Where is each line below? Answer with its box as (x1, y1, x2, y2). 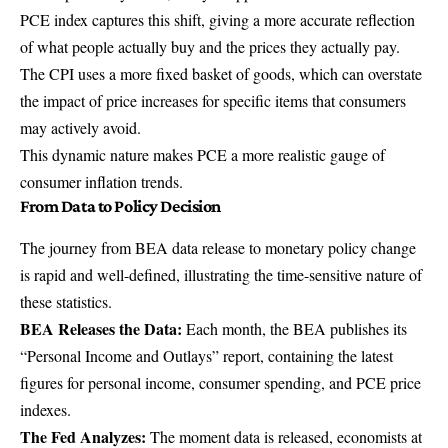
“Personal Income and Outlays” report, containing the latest (20, 344, 393, 366)
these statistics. (20, 290, 112, 312)
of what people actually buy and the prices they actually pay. (20, 35, 400, 57)
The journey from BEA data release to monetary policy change (20, 236, 416, 258)
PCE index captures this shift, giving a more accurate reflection (20, 8, 415, 30)
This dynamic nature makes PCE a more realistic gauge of (20, 143, 385, 165)
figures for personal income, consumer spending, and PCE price (20, 371, 421, 393)
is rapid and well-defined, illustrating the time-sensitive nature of (20, 263, 422, 285)
